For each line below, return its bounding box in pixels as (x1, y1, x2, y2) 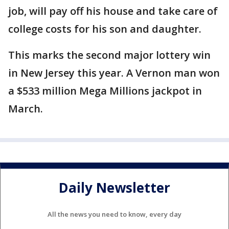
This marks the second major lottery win (8, 48, 211, 62)
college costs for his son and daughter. (8, 22, 201, 36)
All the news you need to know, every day (48, 209, 181, 219)
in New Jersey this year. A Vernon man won (8, 66, 220, 80)
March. (8, 102, 43, 116)
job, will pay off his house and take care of (8, 4, 218, 18)
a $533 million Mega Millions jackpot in (8, 84, 202, 98)
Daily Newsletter (59, 178, 170, 197)
